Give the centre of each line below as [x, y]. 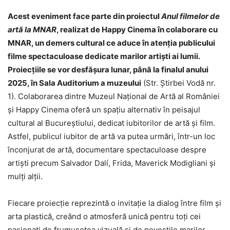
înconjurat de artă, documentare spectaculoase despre [107, 149]
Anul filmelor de [190, 16]
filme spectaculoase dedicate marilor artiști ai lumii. [104, 56]
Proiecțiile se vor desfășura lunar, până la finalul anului [108, 69]
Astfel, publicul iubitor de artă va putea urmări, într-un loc [111, 136]
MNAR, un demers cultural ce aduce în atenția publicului [111, 43]
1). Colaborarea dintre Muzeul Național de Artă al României [114, 96]
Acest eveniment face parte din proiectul [84, 16]
